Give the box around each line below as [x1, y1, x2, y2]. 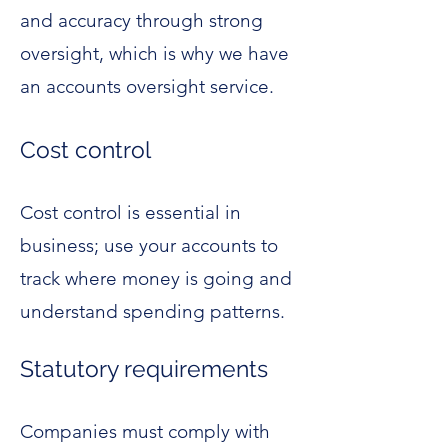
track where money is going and [20, 267, 292, 290]
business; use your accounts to [20, 234, 278, 257]
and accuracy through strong [20, 9, 263, 32]
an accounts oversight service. [20, 75, 274, 98]
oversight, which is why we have [20, 42, 289, 65]
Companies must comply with [20, 420, 270, 443]
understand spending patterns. [20, 300, 290, 323]
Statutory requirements [20, 355, 268, 382]
